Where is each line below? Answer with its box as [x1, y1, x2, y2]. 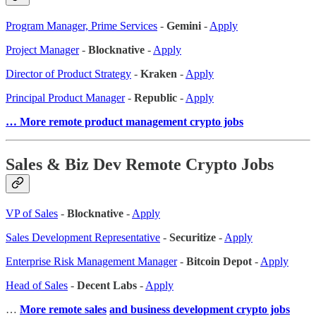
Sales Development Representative [6, 231, 160, 244]
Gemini [166, 20, 201, 32]
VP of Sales [6, 207, 58, 220]
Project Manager [6, 44, 79, 56]
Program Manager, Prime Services [6, 20, 157, 32]
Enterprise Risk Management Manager [6, 255, 177, 268]
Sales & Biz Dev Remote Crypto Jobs [6, 155, 274, 174]
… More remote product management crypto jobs [6, 116, 243, 128]
